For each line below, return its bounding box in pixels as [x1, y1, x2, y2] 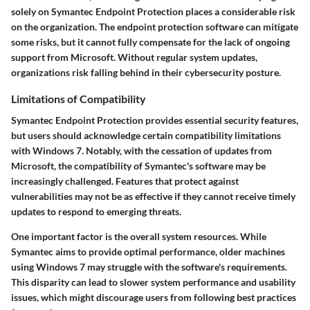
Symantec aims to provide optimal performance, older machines [11, 246, 285, 258]
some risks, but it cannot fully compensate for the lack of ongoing [11, 36, 290, 48]
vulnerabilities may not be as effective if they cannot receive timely [11, 190, 295, 203]
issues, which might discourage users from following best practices [11, 291, 296, 304]
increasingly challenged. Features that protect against [11, 175, 239, 188]
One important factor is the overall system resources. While [11, 230, 266, 243]
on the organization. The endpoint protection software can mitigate [11, 21, 298, 33]
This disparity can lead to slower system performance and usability [11, 276, 295, 289]
